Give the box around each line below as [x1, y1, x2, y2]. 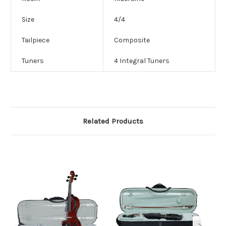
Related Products [83, 117, 143, 126]
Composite [114, 36, 150, 45]
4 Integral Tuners [114, 56, 169, 66]
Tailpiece [22, 36, 49, 45]
